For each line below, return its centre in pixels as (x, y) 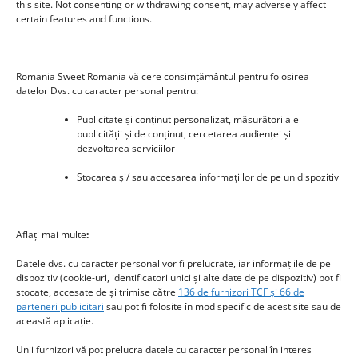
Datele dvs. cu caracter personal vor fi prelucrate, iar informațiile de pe (173, 263)
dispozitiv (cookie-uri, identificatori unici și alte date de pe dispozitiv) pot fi (179, 278)
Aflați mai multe (51, 235)
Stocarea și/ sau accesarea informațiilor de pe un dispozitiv (208, 177)
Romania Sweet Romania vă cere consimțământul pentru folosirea (163, 76)
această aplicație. (55, 321)
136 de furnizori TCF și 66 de (241, 292)
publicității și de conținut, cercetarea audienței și (184, 134)
